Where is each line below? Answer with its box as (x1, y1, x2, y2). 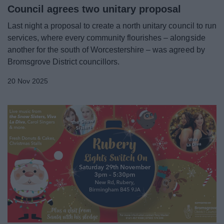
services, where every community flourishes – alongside (7, 33, 205, 42)
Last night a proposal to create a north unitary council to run (7, 21, 216, 30)
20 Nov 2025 (7, 77, 48, 85)
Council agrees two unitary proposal (7, 3, 181, 14)
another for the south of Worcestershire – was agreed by (7, 45, 205, 54)
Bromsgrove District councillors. (7, 57, 120, 66)
